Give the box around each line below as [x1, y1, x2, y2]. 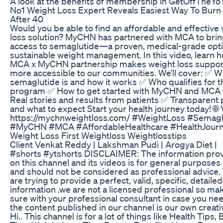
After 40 [10, 13, 43, 24]
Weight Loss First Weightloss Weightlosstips [10, 129, 187, 141]
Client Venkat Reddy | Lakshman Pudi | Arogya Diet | [10, 138, 217, 150]
